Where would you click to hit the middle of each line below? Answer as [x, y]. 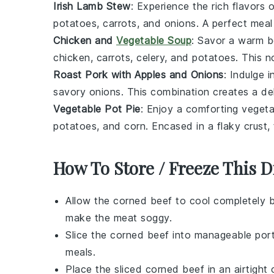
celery [150, 57]
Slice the [88, 235]
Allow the [89, 201]
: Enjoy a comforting [191, 109]
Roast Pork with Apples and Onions [139, 75]
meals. [80, 252]
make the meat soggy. [119, 218]
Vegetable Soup [154, 40]
